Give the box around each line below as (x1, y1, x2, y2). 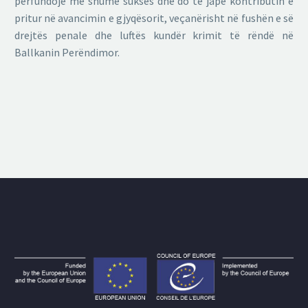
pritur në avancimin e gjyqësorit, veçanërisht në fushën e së (14, 10, 294, 25)
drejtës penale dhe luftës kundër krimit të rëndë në (14, 27, 294, 42)
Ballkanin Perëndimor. (14, 45, 120, 59)
